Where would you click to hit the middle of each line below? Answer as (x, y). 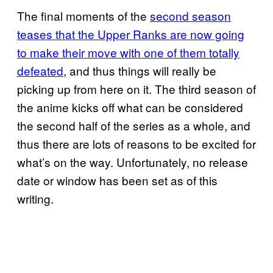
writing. (37, 198)
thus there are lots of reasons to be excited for (136, 143)
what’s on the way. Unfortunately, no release (133, 161)
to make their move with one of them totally (128, 52)
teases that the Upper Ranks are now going (131, 34)
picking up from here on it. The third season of (136, 88)
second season (190, 15)
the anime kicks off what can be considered (130, 107)
